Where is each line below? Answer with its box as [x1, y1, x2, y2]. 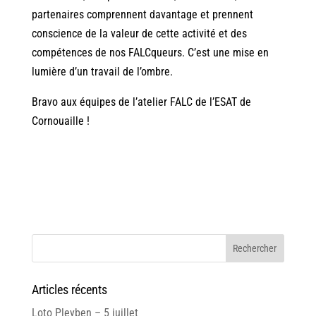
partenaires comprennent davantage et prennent [31, 8, 253, 22]
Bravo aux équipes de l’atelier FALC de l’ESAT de [31, 95, 251, 109]
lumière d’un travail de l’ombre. [31, 65, 173, 79]
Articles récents [31, 282, 107, 298]
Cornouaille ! [31, 114, 90, 128]
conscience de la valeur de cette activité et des [31, 27, 247, 41]
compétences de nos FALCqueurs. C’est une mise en [31, 46, 269, 60]
